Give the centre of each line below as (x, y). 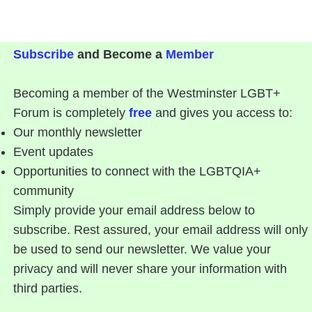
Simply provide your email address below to (134, 211)
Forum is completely (71, 113)
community (44, 191)
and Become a (120, 55)
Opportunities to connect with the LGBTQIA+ (138, 172)
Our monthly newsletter (78, 133)
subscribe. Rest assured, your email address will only (161, 230)
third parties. (48, 289)
